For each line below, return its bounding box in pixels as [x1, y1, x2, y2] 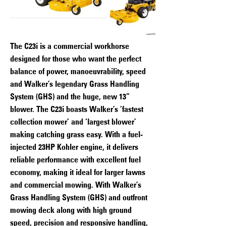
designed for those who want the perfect [10, 53, 141, 64]
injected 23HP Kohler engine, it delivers [10, 142, 138, 152]
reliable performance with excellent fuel [10, 154, 141, 164]
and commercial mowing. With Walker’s [10, 180, 141, 190]
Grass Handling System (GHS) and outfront [10, 192, 147, 202]
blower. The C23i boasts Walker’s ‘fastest [10, 104, 143, 114]
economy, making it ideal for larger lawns [10, 167, 145, 177]
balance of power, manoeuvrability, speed [10, 66, 146, 76]
